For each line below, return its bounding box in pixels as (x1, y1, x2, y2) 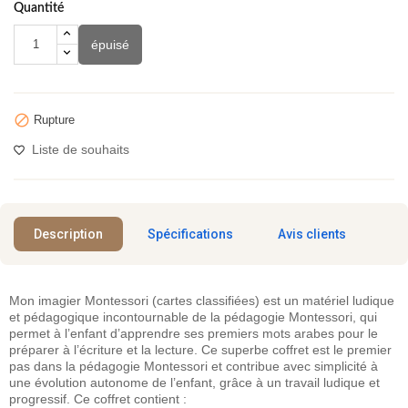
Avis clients (278, 226, 346, 241)
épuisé (91, 36, 129, 52)
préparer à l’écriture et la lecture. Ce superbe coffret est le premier (9, 342, 392, 357)
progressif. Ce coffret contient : (9, 391, 187, 406)
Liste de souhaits (32, 141, 129, 157)
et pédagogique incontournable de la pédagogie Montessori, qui (9, 309, 377, 324)
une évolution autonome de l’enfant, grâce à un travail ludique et (9, 374, 380, 390)
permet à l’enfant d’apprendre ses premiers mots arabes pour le (9, 325, 378, 341)
